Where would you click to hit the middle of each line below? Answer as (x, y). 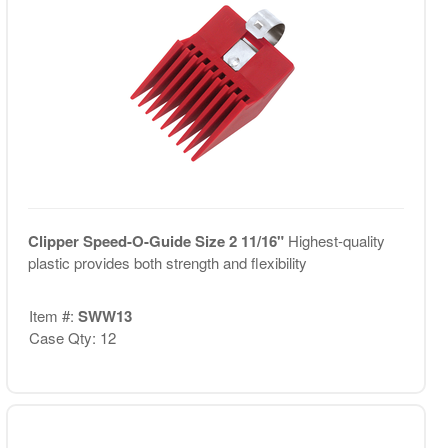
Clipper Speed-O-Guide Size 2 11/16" (157, 241)
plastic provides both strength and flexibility (167, 262)
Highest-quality (336, 240)
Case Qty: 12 (72, 337)
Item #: (53, 315)
